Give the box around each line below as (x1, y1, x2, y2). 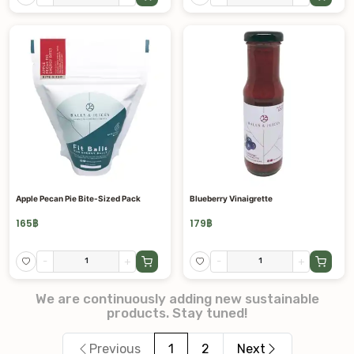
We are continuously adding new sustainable (35, 290, 319, 307)
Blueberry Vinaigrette (190, 194, 273, 204)
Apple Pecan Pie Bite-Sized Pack (16, 194, 141, 204)
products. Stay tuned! (106, 304, 248, 321)
